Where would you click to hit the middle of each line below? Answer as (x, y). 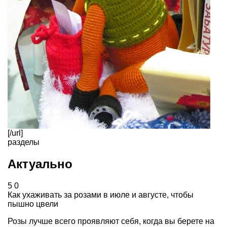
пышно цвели (33, 204)
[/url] (15, 133)
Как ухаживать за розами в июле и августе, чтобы (101, 195)
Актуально (40, 164)
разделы (24, 142)
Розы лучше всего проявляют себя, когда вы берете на (111, 221)
